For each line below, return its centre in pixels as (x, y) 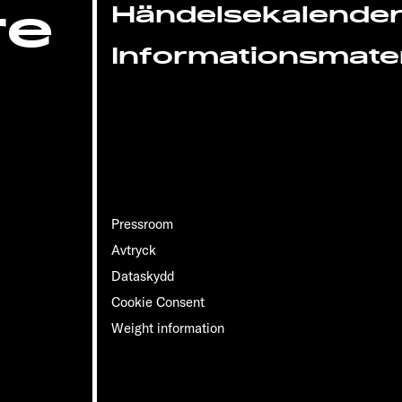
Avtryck (133, 250)
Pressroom (142, 224)
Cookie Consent (157, 302)
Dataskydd (142, 276)
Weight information (167, 328)
